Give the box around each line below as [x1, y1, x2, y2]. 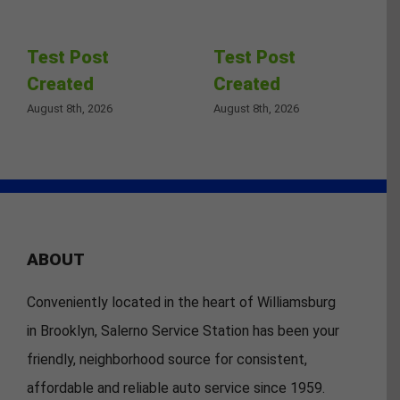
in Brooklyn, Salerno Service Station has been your [27, 322, 339, 340]
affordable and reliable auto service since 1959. [27, 379, 325, 397]
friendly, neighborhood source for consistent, [27, 351, 307, 369]
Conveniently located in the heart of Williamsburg [27, 294, 336, 312]
